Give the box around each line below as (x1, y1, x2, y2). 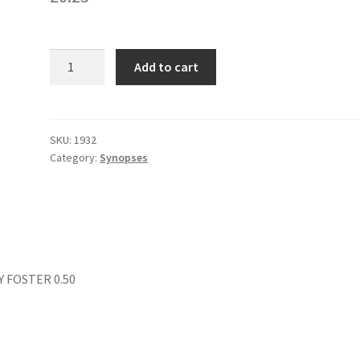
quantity (49, 89, 96, 106)
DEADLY (49, 49, 92, 66)
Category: (50, 149, 100, 165)
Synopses (100, 149, 149, 165)
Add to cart (133, 58, 198, 75)
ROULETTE (49, 69, 112, 86)
